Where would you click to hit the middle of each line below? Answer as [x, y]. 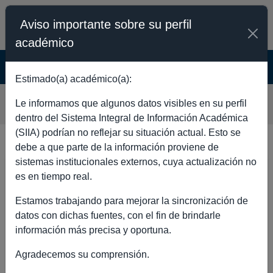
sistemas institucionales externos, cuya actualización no [136, 162]
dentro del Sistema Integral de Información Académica [132, 118]
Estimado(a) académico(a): [73, 79]
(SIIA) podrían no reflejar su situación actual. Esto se [128, 133]
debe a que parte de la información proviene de [117, 147]
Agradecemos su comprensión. [82, 254]
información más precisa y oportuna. [93, 230]
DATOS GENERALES [86, 169]
